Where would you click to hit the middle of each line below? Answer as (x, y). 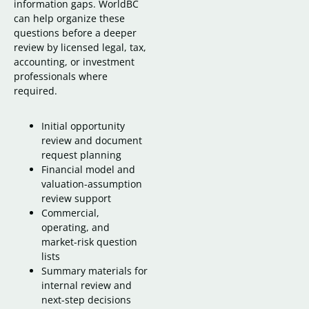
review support (76, 198)
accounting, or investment (74, 61)
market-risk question (89, 241)
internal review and (87, 285)
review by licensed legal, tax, (80, 47)
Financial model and (88, 169)
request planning (81, 154)
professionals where (61, 76)
